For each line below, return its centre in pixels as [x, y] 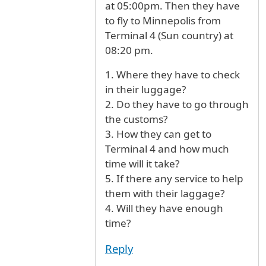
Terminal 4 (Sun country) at [169, 36]
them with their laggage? [165, 194]
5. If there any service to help [174, 179]
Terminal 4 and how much [167, 149]
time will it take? [142, 164]
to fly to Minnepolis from [163, 21]
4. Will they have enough [164, 208]
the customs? [136, 119]
